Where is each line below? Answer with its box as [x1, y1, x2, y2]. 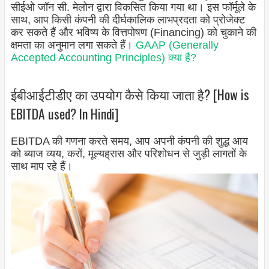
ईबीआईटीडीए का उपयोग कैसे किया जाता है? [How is [10, 84, 249, 104]
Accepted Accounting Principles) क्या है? [10, 52, 196, 64]
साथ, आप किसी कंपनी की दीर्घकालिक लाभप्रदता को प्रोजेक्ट [10, 14, 245, 26]
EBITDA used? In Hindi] [10, 103, 119, 123]
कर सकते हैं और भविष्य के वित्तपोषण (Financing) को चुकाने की [10, 26, 256, 39]
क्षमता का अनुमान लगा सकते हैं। [10, 39, 136, 52]
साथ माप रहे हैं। [10, 160, 73, 173]
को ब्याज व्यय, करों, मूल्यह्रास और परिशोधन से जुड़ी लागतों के [10, 148, 247, 160]
